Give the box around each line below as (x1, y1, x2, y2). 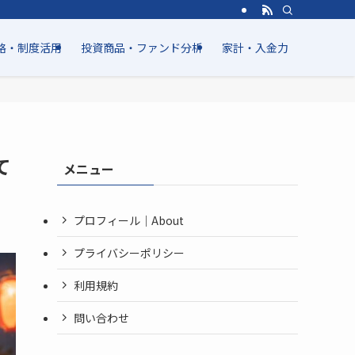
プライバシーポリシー (74, 244, 185, 261)
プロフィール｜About (74, 212, 184, 228)
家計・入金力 (222, 40, 288, 55)
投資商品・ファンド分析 (81, 40, 203, 55)
